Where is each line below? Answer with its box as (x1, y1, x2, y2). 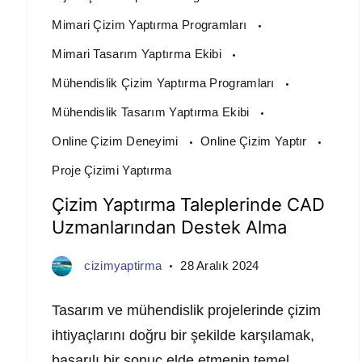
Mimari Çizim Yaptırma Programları (52, 18, 250, 32)
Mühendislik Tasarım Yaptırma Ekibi (52, 105, 253, 120)
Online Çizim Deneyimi (52, 134, 182, 149)
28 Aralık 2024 (180, 259, 259, 273)
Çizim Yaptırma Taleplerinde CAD (52, 194, 326, 216)
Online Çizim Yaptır (200, 134, 310, 149)
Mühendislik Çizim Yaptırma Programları (52, 76, 279, 90)
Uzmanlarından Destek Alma (52, 217, 288, 238)
